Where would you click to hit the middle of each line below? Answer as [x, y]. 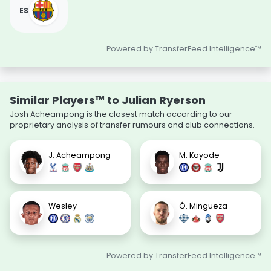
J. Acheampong [80, 155]
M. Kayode [199, 155]
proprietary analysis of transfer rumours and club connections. [132, 125]
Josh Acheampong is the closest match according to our [121, 114]
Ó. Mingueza [203, 206]
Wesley [63, 206]
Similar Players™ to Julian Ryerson [108, 100]
